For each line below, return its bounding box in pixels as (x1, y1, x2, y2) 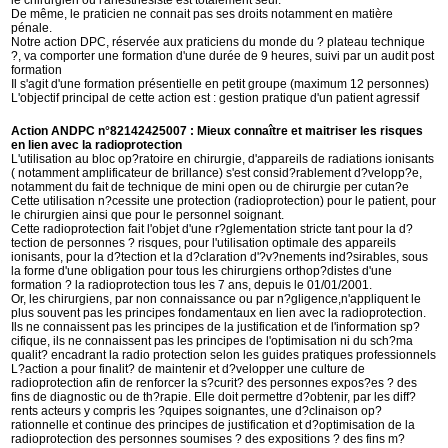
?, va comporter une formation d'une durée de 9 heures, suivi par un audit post (11, 49, 435, 63)
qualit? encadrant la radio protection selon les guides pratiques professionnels (11, 348, 437, 362)
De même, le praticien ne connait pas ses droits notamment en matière (11, 7, 394, 21)
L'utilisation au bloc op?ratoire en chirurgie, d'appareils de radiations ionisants (11, 152, 435, 166)
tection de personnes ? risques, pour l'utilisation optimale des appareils (11, 236, 397, 250)
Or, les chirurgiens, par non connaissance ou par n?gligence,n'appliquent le (11, 292, 422, 306)
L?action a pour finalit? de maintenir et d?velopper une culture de (11, 362, 366, 376)
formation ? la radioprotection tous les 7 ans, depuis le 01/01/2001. (11, 278, 373, 292)
